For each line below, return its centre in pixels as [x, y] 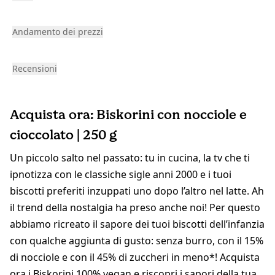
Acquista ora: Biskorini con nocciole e [128, 115]
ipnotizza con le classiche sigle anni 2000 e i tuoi [121, 175]
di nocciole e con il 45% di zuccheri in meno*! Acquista [135, 258]
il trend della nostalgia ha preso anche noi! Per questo [135, 208]
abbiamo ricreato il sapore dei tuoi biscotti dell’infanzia [137, 224]
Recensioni [35, 69]
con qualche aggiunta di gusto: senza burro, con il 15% [137, 241]
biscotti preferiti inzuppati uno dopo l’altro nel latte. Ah [137, 191]
